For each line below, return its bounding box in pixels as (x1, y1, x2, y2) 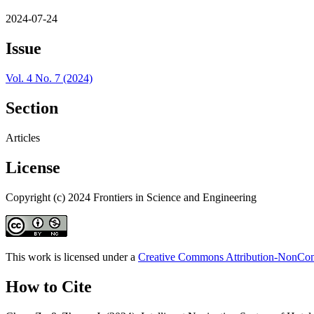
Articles (6, 132, 40, 144)
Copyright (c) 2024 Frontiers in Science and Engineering (6, 191, 257, 203)
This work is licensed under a (6, 250, 138, 263)
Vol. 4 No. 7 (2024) (6, 72, 93, 85)
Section (6, 99, 58, 118)
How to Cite (6, 277, 92, 296)
